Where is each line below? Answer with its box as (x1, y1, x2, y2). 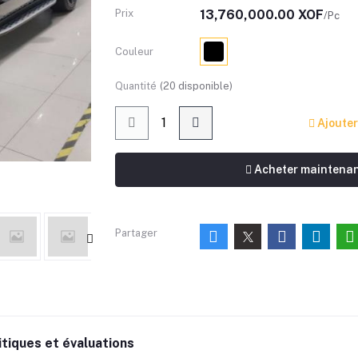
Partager (115, 226, 157, 239)
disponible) (176, 80, 233, 93)
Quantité (115, 80, 157, 93)
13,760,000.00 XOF (199, 7, 324, 23)
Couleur (115, 46, 153, 58)
